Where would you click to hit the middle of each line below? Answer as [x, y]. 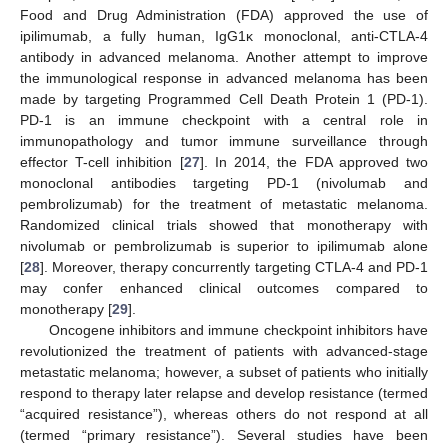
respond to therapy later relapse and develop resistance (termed [224, 393]
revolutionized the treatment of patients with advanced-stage [224, 351]
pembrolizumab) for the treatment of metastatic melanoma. [224, 204]
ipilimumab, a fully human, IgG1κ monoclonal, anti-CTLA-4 [224, 36]
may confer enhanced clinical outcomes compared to [224, 288]
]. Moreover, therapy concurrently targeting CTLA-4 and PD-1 [234, 267]
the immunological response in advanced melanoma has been [224, 78]
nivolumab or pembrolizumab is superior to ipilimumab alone [224, 246]
